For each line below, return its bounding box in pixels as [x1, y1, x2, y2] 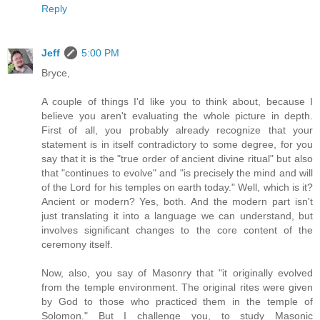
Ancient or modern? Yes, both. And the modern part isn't [41, 196, 313, 208]
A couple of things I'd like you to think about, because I [41, 96, 313, 108]
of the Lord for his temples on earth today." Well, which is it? [41, 181, 313, 194]
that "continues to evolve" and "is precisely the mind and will [41, 167, 313, 179]
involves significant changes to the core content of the [41, 224, 313, 236]
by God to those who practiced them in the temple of [41, 296, 313, 308]
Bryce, [41, 67, 70, 79]
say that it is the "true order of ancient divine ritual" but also [41, 153, 313, 165]
